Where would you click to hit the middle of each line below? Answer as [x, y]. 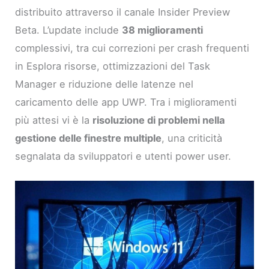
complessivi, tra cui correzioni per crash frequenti [132, 48]
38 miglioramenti [163, 30]
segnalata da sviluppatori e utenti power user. [123, 156]
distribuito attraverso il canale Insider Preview [123, 12]
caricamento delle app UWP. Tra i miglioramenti [126, 102]
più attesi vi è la [54, 120]
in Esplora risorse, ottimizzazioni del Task [113, 66]
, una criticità [192, 138]
